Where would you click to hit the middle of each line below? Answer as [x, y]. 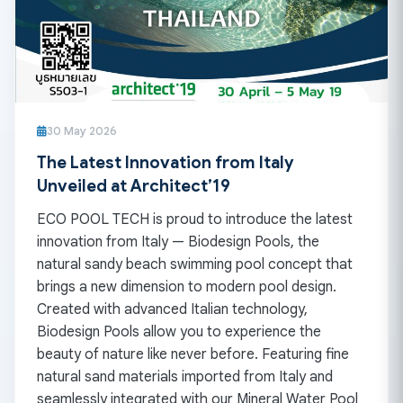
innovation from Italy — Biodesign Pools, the [178, 242]
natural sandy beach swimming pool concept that [195, 264]
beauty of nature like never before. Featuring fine [193, 354]
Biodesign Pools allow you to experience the [179, 331]
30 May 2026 [82, 131]
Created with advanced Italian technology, [172, 309]
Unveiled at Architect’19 [134, 185]
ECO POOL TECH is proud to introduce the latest [195, 219]
